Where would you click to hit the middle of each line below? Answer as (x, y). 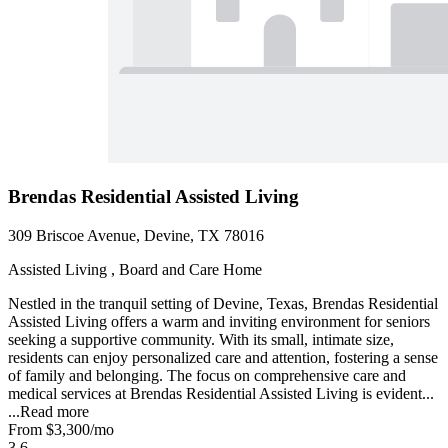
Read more (54, 411)
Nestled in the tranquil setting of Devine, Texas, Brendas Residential (223, 303)
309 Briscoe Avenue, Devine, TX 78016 (136, 235)
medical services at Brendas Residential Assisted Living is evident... (221, 393)
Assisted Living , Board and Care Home (135, 269)
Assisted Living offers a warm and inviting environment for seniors (219, 321)
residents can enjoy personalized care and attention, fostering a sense (223, 357)
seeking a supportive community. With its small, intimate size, (201, 339)
